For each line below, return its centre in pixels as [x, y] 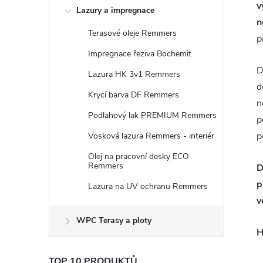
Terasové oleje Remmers [132, 33]
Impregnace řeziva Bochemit [140, 54]
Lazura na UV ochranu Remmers [148, 186]
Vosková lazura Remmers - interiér [151, 136]
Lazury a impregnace [115, 10]
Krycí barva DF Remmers [134, 95]
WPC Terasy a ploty [114, 220]
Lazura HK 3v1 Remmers [134, 74]
